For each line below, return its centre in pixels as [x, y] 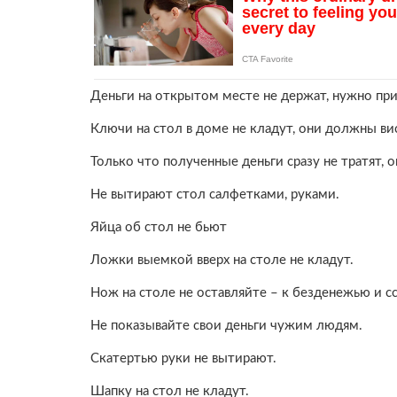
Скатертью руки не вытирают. [183, 358]
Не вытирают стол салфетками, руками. [215, 194]
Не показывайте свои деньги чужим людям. [226, 325]
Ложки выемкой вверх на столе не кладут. [222, 260]
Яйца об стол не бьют [159, 227]
